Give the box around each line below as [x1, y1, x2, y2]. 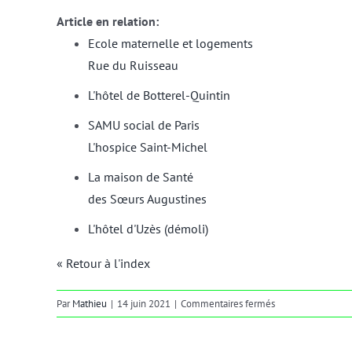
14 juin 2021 [117, 297, 170, 310]
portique [274, 314, 310, 328]
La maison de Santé [88, 169, 193, 185]
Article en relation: [57, 13, 159, 29]
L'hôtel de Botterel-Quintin [88, 87, 230, 103]
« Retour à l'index [57, 255, 150, 271]
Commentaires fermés [181, 297, 275, 310]
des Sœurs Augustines [88, 191, 207, 207]
